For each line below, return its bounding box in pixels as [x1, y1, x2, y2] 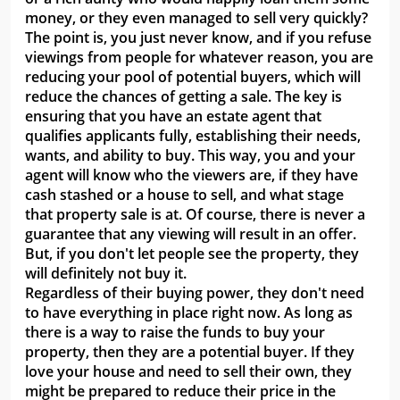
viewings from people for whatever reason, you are [25, 47, 373, 68]
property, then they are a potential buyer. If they [25, 342, 354, 362]
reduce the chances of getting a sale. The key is [25, 87, 342, 107]
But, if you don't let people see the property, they [25, 244, 359, 264]
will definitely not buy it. [25, 263, 187, 284]
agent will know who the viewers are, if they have [25, 165, 358, 186]
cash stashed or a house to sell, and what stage [25, 185, 344, 205]
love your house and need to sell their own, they [25, 362, 352, 382]
